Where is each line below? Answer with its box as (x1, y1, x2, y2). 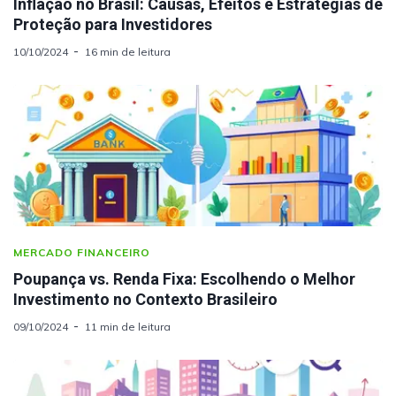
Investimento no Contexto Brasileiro (13, 289, 278, 308)
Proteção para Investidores (13, 14, 212, 34)
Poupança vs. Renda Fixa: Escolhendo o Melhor (13, 269, 355, 288)
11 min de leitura (85, 319, 171, 333)
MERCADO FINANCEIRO (13, 245, 150, 259)
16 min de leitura (85, 44, 171, 58)
